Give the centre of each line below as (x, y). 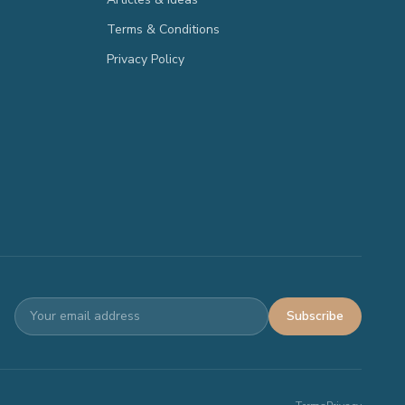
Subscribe (315, 316)
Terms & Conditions (163, 29)
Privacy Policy (146, 59)
